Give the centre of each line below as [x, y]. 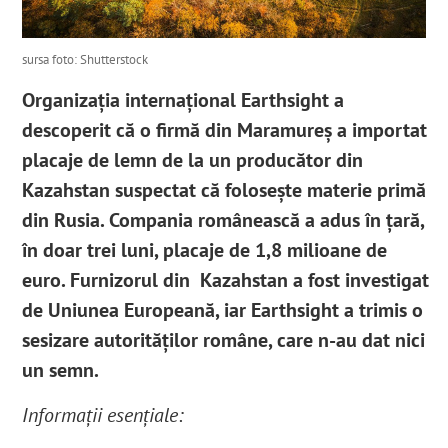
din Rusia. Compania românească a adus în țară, [223, 220]
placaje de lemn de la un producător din [193, 160]
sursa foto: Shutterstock [85, 60]
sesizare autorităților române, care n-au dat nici [224, 340]
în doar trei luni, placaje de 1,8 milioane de [205, 250]
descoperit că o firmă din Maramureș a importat [225, 130]
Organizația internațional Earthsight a [183, 100]
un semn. [63, 370]
